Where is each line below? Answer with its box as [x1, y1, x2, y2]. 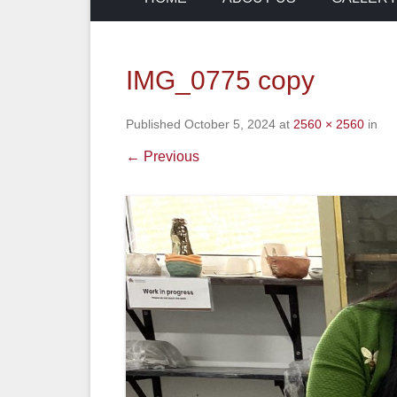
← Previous [126, 149, 199, 164]
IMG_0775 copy [126, 66, 315, 95]
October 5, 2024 [184, 117, 276, 131]
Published [126, 117, 184, 131]
